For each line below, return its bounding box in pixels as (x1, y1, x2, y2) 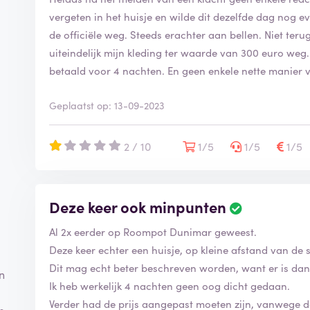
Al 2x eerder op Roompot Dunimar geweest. (49, 224, 257, 239)
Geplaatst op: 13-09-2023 (49, 98, 165, 112)
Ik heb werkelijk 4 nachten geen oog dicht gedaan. (49, 277, 291, 293)
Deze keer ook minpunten (49, 195, 227, 217)
